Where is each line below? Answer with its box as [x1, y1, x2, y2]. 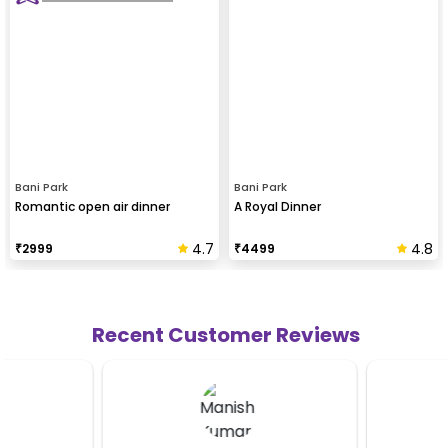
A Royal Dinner [234, 197, 321, 215]
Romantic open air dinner [15, 197, 170, 215]
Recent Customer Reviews [92, 320, 360, 349]
